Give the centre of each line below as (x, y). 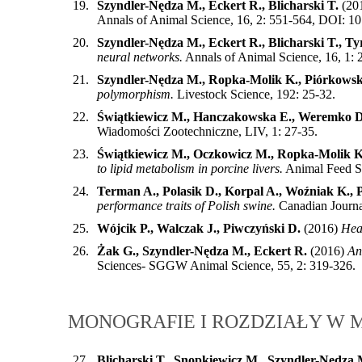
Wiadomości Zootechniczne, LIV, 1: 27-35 (206, 131)
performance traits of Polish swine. (186, 205)
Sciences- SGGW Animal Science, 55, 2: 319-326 (225, 265)
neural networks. (140, 57)
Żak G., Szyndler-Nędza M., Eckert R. (202, 250)
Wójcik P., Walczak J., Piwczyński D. (199, 228)
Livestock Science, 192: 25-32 (255, 94)
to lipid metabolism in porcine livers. (190, 168)
